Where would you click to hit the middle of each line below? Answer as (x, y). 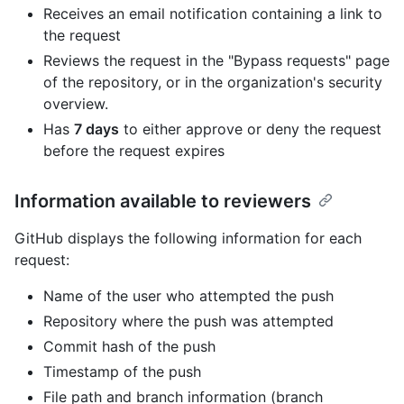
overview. (76, 104)
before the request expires (134, 151)
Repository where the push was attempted (188, 321)
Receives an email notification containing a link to (213, 14)
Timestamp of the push (122, 372)
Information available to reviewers (163, 202)
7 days (96, 129)
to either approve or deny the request (250, 129)
